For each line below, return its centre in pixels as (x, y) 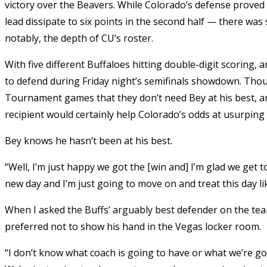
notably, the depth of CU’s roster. (79, 38)
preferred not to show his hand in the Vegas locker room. (133, 226)
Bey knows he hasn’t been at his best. (89, 140)
